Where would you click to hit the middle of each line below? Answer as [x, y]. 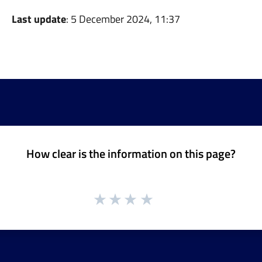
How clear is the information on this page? [131, 154]
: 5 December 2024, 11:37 [123, 19]
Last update [39, 19]
